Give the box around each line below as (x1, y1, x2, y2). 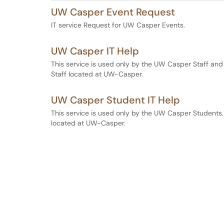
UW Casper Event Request (51, 5, 175, 18)
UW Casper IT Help (51, 44, 139, 57)
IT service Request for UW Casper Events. (51, 20, 185, 29)
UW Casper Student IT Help (51, 93, 180, 106)
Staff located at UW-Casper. (51, 69, 143, 78)
